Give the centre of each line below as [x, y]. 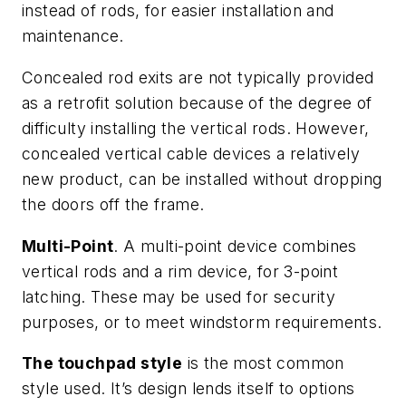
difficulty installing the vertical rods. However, [196, 128]
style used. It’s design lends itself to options [188, 389]
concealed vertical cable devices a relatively [191, 153]
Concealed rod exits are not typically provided [198, 77]
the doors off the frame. [113, 204]
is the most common [263, 363]
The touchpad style [102, 363]
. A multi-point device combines [235, 246]
